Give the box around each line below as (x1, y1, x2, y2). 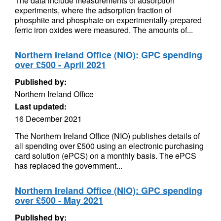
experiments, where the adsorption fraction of (15, 4, 171, 16)
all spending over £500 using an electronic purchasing (15, 140, 204, 151)
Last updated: (15, 101, 67, 112)
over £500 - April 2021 (15, 58, 106, 71)
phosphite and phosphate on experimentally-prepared (15, 14, 202, 26)
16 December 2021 (15, 113, 82, 124)
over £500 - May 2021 (15, 194, 103, 207)
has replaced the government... (15, 160, 122, 171)
